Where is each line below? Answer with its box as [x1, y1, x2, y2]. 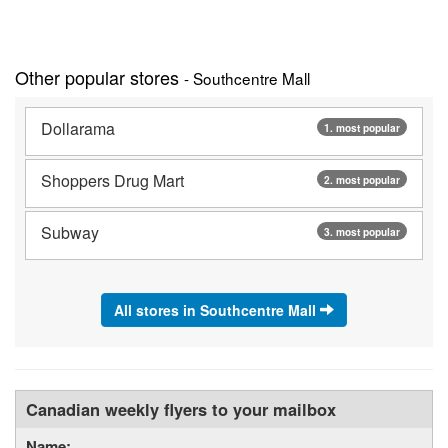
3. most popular [324, 224, 400, 239]
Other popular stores [15, 63, 184, 90]
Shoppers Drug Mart [41, 168, 184, 192]
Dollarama [41, 116, 115, 140]
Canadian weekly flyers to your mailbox [26, 396, 336, 421]
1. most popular [324, 120, 400, 135]
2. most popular [324, 172, 400, 187]
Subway [41, 220, 99, 244]
